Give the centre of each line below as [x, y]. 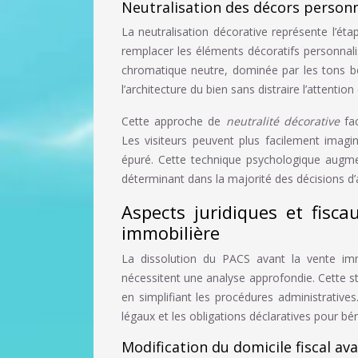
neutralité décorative [285, 121]
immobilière [171, 232]
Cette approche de [174, 121]
